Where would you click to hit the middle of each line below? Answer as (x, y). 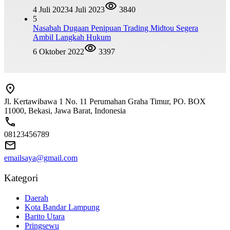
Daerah (36, 198)
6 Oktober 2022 (59, 52)
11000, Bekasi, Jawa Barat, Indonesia (65, 111)
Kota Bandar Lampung (62, 207)
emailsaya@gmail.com (41, 158)
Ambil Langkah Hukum (72, 37)
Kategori (21, 178)
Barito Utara (45, 216)
